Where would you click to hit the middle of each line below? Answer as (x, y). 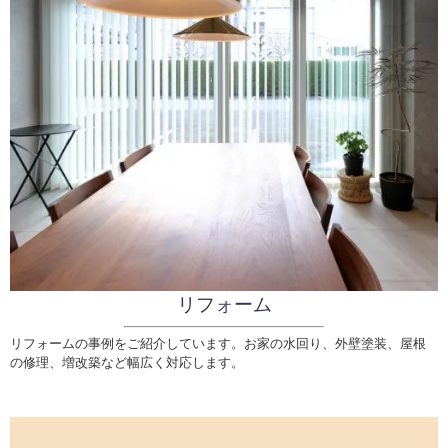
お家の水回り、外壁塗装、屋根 (335, 344)
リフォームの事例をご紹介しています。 (127, 344)
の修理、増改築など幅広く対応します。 (127, 363)
